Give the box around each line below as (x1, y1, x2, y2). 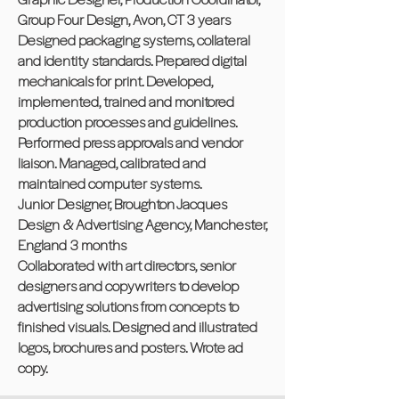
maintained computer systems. (18, 173, 202, 193)
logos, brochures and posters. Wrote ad (18, 337, 243, 357)
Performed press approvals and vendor (18, 132, 243, 152)
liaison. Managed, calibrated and (18, 152, 206, 173)
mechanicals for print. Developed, (18, 70, 213, 91)
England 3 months (18, 234, 126, 255)
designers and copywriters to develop (18, 275, 239, 296)
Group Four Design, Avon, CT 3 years (18, 9, 231, 29)
